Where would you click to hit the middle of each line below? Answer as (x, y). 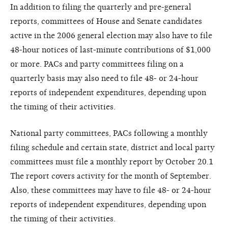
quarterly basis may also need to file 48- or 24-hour (104, 78)
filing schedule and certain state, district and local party (112, 147)
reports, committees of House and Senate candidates (106, 21)
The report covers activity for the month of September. (111, 176)
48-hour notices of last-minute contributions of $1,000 (110, 50)
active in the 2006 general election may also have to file (111, 35)
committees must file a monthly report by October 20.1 (112, 162)
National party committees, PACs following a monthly (109, 133)
